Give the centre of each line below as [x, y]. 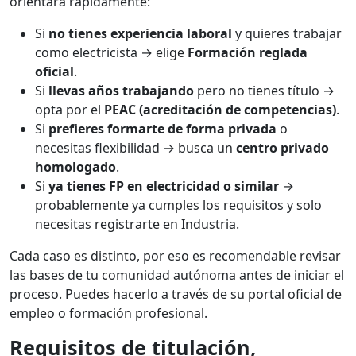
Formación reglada [248, 53]
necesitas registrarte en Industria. [137, 224]
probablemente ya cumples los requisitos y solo [178, 205]
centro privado [282, 148]
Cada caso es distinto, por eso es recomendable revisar [175, 256]
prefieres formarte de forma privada [163, 129]
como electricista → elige [111, 53]
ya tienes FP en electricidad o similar [164, 186]
